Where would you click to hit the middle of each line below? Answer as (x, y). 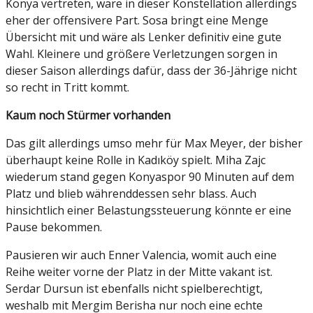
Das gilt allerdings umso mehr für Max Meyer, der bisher (154, 144)
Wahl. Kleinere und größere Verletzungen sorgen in (141, 54)
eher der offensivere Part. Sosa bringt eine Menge (137, 21)
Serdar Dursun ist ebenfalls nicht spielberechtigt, (134, 289)
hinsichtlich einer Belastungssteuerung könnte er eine (148, 211)
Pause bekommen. (54, 227)
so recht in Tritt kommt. (67, 88)
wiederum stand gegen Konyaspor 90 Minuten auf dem (150, 177)
